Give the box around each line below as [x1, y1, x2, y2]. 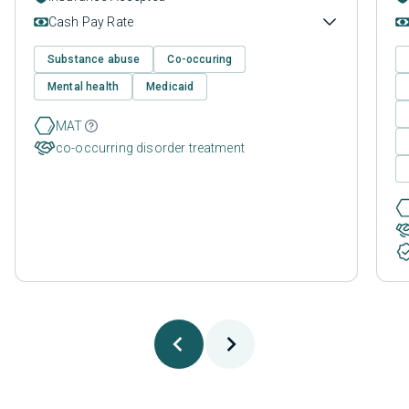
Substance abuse [47, 52, 141, 66]
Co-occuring [167, 52, 233, 66]
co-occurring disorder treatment [56, 140, 245, 155]
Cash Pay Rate [48, 14, 134, 29]
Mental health [47, 79, 120, 93]
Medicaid [146, 79, 194, 93]
